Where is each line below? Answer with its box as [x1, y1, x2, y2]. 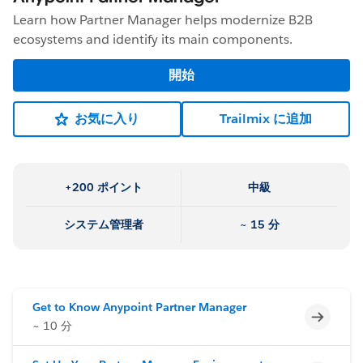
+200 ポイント [64, 179, 143, 194]
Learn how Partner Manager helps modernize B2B [13, 11, 313, 28]
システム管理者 [63, 216, 143, 232]
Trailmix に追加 [220, 109, 312, 127]
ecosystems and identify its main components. [13, 30, 293, 48]
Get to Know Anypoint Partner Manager [32, 299, 246, 314]
